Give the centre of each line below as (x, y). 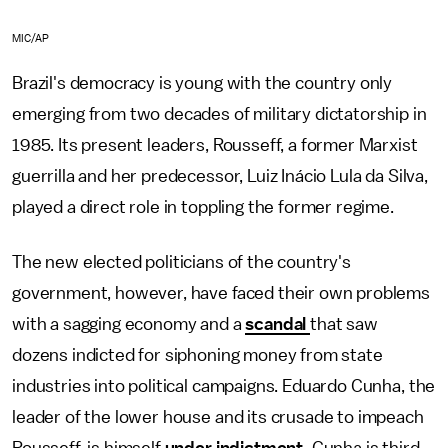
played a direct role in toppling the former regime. (205, 206)
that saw (344, 323)
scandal (278, 323)
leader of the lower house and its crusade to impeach (218, 416)
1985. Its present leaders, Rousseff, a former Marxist (215, 144)
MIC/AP (31, 38)
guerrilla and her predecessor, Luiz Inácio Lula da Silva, (220, 175)
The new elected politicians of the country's (181, 261)
